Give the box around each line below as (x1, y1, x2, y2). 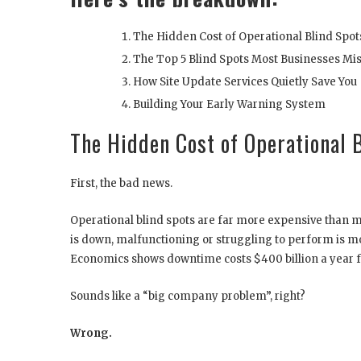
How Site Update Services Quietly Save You (133, 74, 357, 89)
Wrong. (70, 326, 112, 340)
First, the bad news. (70, 176, 172, 190)
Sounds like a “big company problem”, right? (70, 288, 305, 303)
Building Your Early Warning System (133, 97, 326, 111)
